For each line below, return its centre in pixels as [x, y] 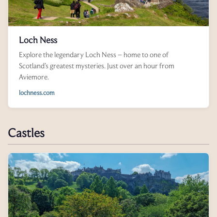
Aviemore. [34, 77]
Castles [26, 133]
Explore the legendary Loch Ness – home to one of [94, 55]
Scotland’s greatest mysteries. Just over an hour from [97, 66]
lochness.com [37, 93]
